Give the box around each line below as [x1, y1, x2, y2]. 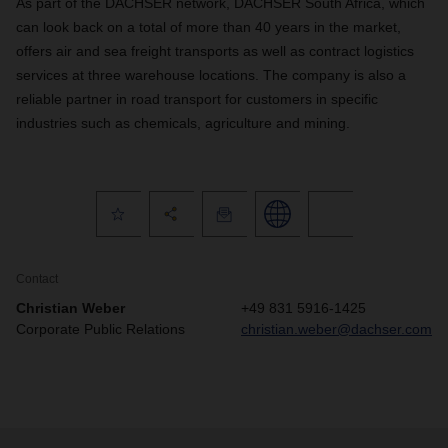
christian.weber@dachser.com [241, 321, 432, 337]
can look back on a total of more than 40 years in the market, [16, 19, 401, 35]
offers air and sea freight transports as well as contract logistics [16, 43, 414, 59]
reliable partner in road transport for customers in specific [16, 91, 378, 107]
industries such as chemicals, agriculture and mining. [16, 115, 350, 131]
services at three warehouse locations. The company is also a [16, 67, 406, 83]
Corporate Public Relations [16, 321, 185, 337]
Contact [16, 272, 58, 286]
